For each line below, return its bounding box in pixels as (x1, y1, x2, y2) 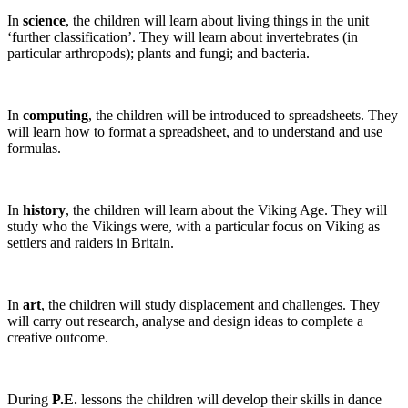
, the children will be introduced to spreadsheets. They (88, 107, 398, 124)
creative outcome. (7, 330, 108, 346)
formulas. (7, 140, 61, 157)
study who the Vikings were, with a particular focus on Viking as (7, 219, 380, 235)
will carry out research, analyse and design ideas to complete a (7, 313, 363, 330)
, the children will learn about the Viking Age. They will (66, 202, 387, 219)
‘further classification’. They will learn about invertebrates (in (7, 29, 358, 46)
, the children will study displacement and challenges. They (41, 297, 380, 313)
